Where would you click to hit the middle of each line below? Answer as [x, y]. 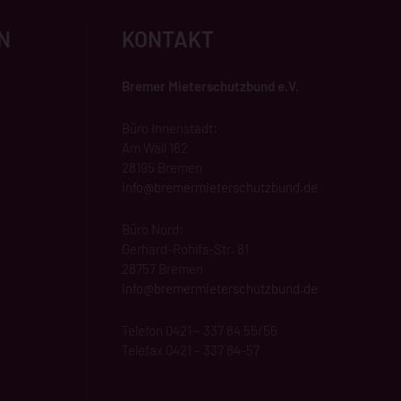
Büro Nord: [153, 229]
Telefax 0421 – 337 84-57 [191, 350]
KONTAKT [168, 38]
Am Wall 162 [155, 147]
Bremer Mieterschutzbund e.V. [210, 85]
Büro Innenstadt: [170, 128]
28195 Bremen [162, 167]
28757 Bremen [162, 268]
